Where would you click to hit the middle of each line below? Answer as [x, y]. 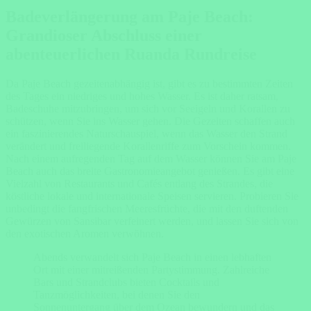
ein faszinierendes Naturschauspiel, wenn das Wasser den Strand [146, 133]
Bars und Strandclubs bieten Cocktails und [126, 282]
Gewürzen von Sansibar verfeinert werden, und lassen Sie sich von [152, 221]
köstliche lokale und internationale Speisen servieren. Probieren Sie [152, 196]
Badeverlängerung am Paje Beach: [129, 16]
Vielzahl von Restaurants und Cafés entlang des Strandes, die [139, 183]
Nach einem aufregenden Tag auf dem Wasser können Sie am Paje [151, 158]
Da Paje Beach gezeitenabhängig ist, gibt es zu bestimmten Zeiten [149, 83]
